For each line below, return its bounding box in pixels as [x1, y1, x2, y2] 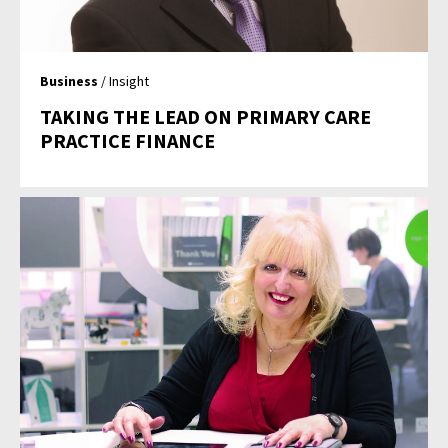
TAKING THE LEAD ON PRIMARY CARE [40, 104, 372, 130]
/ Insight [98, 72, 150, 91]
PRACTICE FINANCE [40, 128, 216, 154]
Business [40, 72, 99, 91]
